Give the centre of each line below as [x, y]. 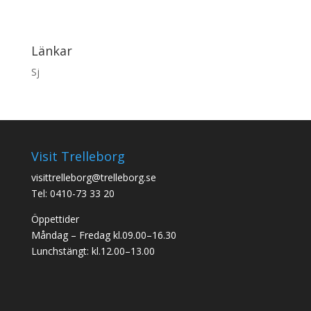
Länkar [51, 50]
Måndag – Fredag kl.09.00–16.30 [103, 235]
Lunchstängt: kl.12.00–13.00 [93, 251]
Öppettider [55, 219]
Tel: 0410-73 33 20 [73, 193]
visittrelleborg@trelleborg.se [93, 177]
